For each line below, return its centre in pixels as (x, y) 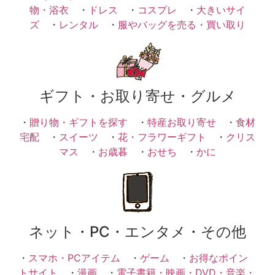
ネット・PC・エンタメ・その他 (137, 232)
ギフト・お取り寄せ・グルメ (137, 96)
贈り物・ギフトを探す (79, 122)
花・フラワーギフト (162, 137)
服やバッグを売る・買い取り (182, 24)
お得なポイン (219, 258)
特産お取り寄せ (182, 122)
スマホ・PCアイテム (74, 258)
